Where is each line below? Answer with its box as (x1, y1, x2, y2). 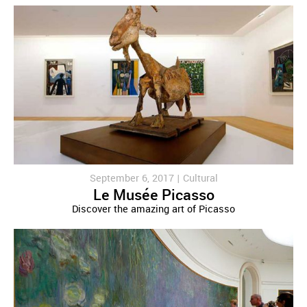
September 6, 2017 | (89, 171, 183, 186)
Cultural (182, 171, 218, 186)
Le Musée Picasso (93, 185, 214, 207)
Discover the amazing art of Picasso (72, 202, 235, 217)
